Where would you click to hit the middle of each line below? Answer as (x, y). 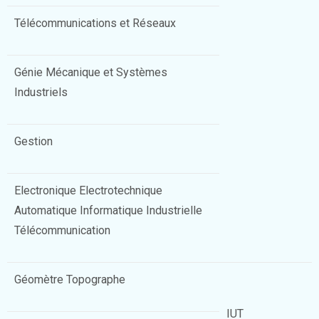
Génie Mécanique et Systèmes (91, 72)
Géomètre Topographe (70, 279)
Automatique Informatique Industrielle (108, 210)
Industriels (41, 92)
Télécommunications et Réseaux (95, 23)
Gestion (33, 141)
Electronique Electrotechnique (88, 190)
